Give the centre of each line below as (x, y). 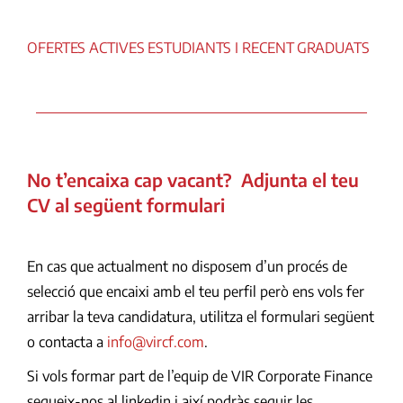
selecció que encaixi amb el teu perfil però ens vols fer (196, 291)
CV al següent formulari (126, 204)
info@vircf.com (156, 341)
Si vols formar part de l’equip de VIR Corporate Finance (200, 376)
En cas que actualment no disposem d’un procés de (187, 266)
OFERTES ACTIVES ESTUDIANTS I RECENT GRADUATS (198, 47)
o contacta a (67, 341)
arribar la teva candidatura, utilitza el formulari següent (201, 316)
